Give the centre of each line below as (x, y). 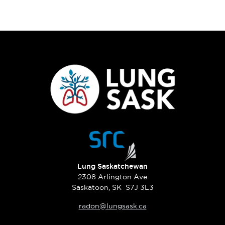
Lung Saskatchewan (113, 166)
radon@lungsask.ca (113, 206)
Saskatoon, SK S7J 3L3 (113, 187)
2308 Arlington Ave (113, 177)
